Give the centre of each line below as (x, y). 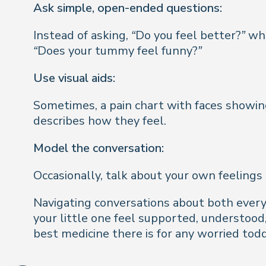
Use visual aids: (74, 78)
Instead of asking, (82, 36)
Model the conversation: (99, 148)
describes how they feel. (100, 121)
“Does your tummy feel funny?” (118, 51)
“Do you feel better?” (188, 36)
